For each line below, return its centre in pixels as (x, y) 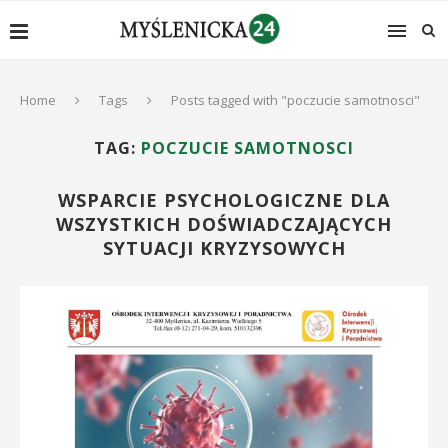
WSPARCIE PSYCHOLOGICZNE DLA (224, 200)
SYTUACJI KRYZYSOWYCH (224, 248)
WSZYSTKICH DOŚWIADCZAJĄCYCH (224, 224)
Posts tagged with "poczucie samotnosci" (295, 100)
